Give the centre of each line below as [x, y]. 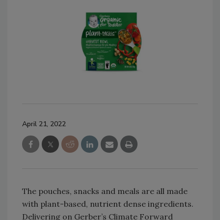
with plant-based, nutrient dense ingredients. [108, 204]
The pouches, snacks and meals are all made [105, 191]
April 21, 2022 [44, 124]
